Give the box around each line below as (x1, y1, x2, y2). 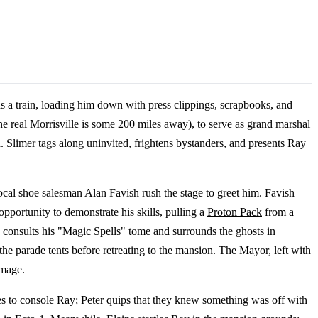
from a (262, 206, 294, 219)
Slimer (6, 137, 35, 150)
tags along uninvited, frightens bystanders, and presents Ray (35, 137, 306, 150)
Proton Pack (207, 206, 262, 219)
